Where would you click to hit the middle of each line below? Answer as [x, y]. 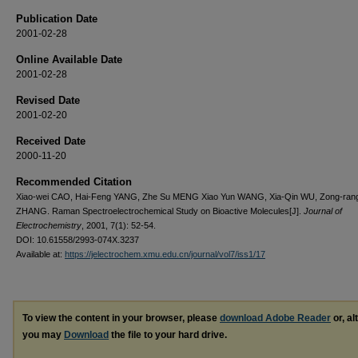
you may [43, 334]
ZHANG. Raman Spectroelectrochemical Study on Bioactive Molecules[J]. [160, 211]
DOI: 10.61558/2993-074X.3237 [78, 239]
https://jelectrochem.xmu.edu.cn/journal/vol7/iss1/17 [165, 254]
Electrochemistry [49, 225]
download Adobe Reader [275, 318]
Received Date [51, 141]
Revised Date [48, 100]
